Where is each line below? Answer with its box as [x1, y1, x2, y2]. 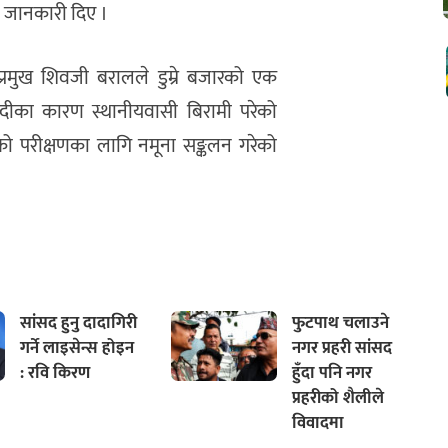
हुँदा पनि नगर [291, 359, 372, 387]
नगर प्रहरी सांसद [291, 334, 392, 362]
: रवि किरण [19, 359, 90, 387]
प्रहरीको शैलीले [291, 384, 384, 412]
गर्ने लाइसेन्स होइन [19, 334, 134, 362]
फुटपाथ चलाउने [291, 309, 389, 337]
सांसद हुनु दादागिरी [19, 309, 137, 337]
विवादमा [291, 409, 344, 437]
